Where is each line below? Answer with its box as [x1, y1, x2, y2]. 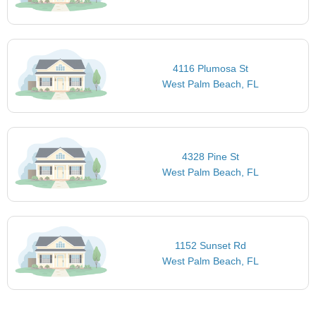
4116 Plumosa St [173, 62, 249, 74]
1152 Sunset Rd [175, 239, 247, 251]
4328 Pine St [182, 151, 240, 163]
